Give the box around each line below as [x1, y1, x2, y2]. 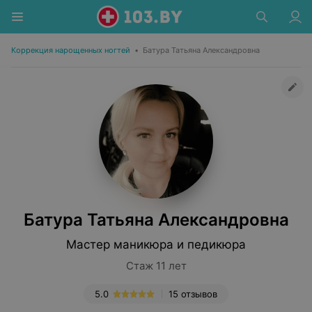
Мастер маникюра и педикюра [66, 237, 246, 251]
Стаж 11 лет [125, 259, 187, 272]
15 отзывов [169, 288, 217, 299]
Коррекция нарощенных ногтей [11, 45, 130, 55]
